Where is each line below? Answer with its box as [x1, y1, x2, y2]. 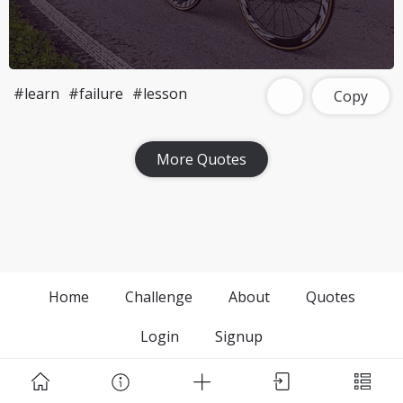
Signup [215, 327, 263, 346]
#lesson [132, 84, 187, 103]
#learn [13, 84, 59, 103]
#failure [68, 84, 123, 103]
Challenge [124, 287, 193, 307]
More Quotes [157, 149, 246, 169]
